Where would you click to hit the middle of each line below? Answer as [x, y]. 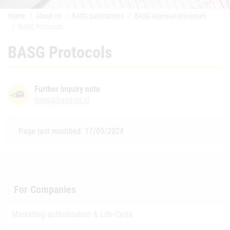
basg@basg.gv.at [62, 100]
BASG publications [98, 16]
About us [49, 16]
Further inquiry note [67, 89]
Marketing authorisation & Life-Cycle [72, 214]
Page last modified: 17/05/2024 [71, 131]
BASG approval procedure [171, 16]
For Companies [45, 189]
